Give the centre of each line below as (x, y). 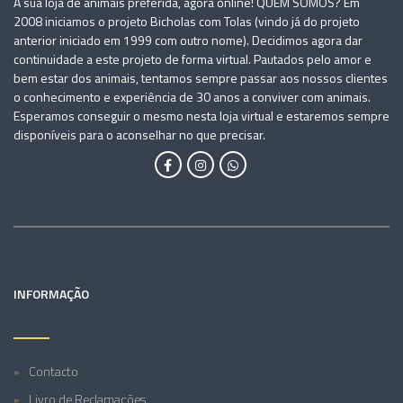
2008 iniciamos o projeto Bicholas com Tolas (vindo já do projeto (187, 21)
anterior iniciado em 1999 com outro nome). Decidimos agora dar (188, 40)
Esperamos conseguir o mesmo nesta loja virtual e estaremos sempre (201, 116)
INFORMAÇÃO (51, 294)
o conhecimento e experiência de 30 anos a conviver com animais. (192, 97)
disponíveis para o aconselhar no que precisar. (139, 134)
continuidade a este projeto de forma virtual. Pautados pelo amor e (193, 59)
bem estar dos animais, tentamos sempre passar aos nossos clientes (201, 78)
